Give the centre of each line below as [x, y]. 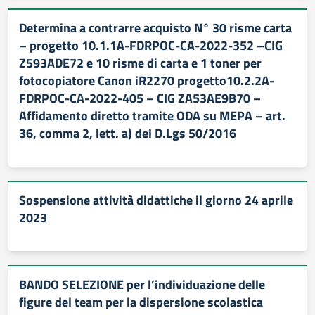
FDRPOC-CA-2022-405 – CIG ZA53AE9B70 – [140, 98]
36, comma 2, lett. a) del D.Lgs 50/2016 [128, 133]
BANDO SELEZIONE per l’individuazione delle [142, 284]
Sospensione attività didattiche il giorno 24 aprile [156, 200]
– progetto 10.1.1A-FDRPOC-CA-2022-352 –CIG [151, 45]
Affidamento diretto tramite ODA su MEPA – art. [152, 116]
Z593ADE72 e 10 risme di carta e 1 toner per [140, 63]
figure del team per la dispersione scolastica [141, 302]
